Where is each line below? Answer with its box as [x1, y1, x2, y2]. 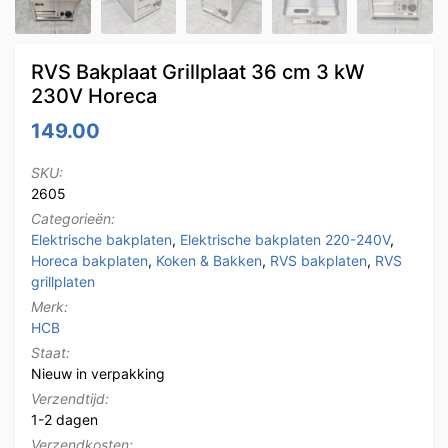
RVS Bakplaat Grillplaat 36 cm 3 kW [31, 59, 365, 84]
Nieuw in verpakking [31, 364, 165, 382]
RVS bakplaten [270, 251, 367, 269]
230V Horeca [31, 83, 157, 108]
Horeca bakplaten [31, 251, 148, 269]
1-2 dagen [31, 410, 98, 428]
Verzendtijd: [31, 389, 109, 407]
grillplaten [31, 272, 95, 290]
